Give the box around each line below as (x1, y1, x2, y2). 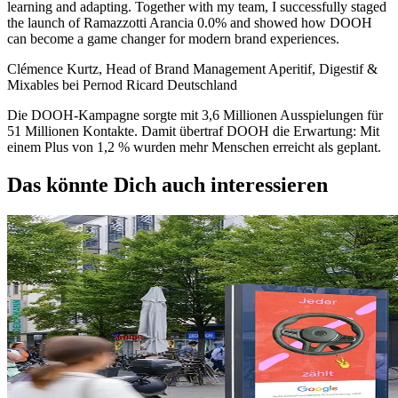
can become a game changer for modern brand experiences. (7, 31, 339, 47)
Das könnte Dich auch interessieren (7, 173, 328, 197)
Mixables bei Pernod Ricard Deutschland (7, 77, 237, 93)
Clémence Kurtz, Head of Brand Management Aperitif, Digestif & (7, 61, 378, 77)
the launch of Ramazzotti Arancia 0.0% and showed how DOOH (7, 15, 372, 31)
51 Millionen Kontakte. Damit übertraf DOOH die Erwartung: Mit (7, 123, 379, 139)
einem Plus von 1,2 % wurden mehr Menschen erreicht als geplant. (7, 139, 381, 155)
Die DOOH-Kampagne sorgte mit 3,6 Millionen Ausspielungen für (7, 107, 383, 123)
